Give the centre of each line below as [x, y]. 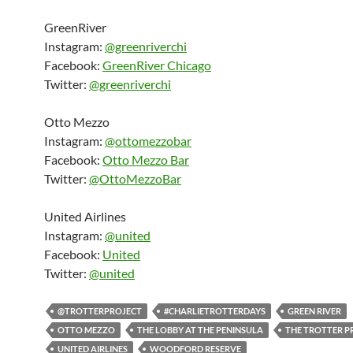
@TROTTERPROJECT [100, 311]
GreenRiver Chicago [157, 65]
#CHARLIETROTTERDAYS [215, 311]
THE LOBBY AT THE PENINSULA [200, 330]
